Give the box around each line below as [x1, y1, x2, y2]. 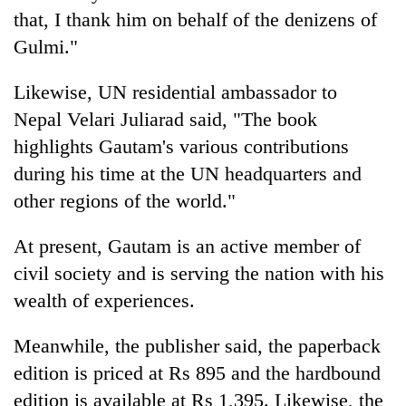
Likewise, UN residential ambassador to [14, 80, 337, 103]
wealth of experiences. [14, 288, 195, 312]
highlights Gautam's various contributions [14, 134, 349, 158]
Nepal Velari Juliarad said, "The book [14, 107, 317, 130]
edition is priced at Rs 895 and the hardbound [14, 361, 381, 384]
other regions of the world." [14, 188, 236, 212]
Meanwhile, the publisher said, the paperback [14, 333, 381, 357]
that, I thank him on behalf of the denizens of [14, 7, 377, 31]
